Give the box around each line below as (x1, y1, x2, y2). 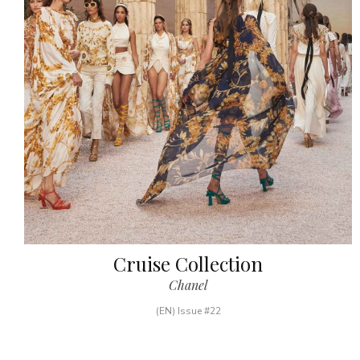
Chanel (169, 276, 207, 293)
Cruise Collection (113, 251, 263, 276)
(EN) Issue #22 (155, 305, 221, 317)
